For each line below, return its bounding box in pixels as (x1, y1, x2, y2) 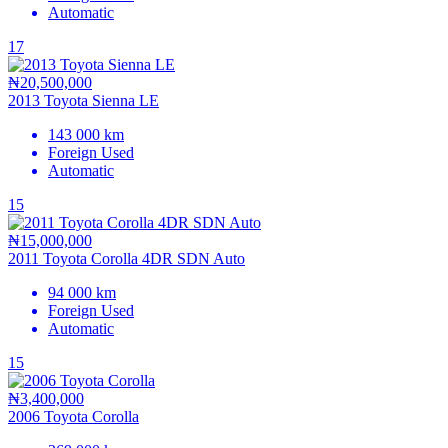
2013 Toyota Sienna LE (8, 91, 159, 109)
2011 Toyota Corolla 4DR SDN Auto (8, 249, 245, 267)
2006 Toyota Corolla (8, 407, 139, 425)
